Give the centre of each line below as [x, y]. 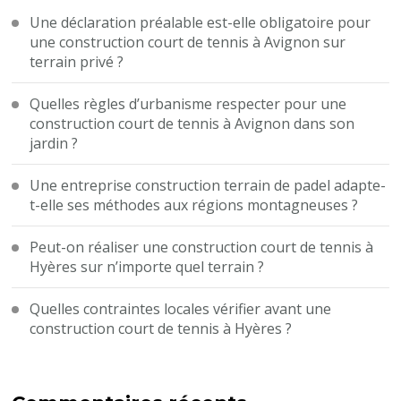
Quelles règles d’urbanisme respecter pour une [188, 103]
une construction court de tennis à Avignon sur [188, 42]
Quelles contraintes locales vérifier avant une [181, 308]
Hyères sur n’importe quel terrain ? [147, 266]
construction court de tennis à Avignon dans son [192, 123]
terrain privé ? [77, 61]
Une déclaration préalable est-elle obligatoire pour [200, 22]
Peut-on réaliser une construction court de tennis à [202, 247]
